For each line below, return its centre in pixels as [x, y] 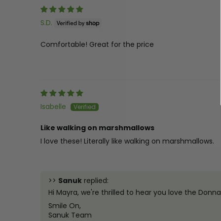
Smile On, [65, 205]
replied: [95, 180]
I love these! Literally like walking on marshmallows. [127, 141]
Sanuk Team [70, 215]
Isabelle [53, 106]
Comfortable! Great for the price [97, 44]
